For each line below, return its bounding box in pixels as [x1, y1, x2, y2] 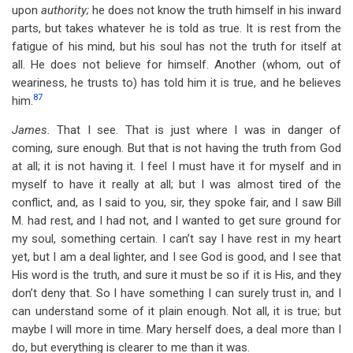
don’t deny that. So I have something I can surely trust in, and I [12, 286, 341, 300]
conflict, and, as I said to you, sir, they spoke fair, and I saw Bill [12, 195, 341, 210]
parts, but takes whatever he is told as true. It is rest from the [12, 21, 341, 35]
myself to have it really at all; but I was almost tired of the [12, 177, 341, 191]
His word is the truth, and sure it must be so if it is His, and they [12, 268, 341, 282]
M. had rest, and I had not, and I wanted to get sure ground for [12, 214, 341, 228]
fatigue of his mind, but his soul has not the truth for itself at [12, 39, 341, 54]
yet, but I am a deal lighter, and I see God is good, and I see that [12, 250, 341, 264]
